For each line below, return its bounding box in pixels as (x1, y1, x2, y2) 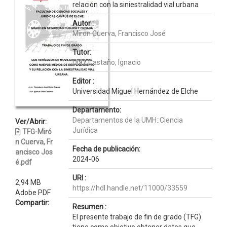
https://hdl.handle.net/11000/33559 (72, 184, 187, 192)
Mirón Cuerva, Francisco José (72, 29, 166, 37)
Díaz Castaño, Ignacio (72, 58, 141, 66)
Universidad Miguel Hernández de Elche (72, 87, 198, 95)
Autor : (72, 19, 94, 27)
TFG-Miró (22, 128, 52, 136)
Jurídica (72, 126, 98, 134)
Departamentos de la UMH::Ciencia (72, 116, 183, 124)
